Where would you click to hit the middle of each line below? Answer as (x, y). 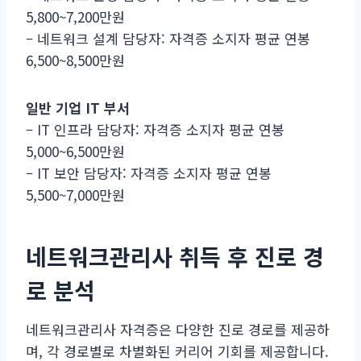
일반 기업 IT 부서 (78, 107)
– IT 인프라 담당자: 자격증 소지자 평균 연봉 (155, 129)
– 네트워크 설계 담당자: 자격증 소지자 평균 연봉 (168, 38)
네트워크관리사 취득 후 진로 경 (175, 256)
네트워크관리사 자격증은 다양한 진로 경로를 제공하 (178, 329)
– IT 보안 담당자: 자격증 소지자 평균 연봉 (149, 172)
